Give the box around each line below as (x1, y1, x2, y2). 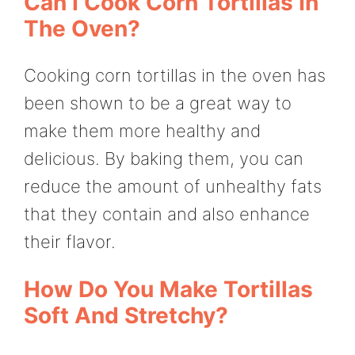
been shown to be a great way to (24, 92, 292, 113)
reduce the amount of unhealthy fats (24, 175, 322, 197)
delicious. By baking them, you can (24, 147, 303, 169)
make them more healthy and (24, 120, 261, 141)
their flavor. (24, 231, 116, 252)
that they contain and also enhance (24, 203, 310, 224)
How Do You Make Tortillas (24, 276, 313, 303)
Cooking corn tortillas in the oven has (24, 64, 326, 86)
